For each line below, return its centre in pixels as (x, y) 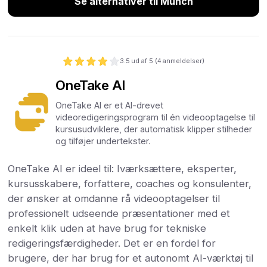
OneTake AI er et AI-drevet (110, 105)
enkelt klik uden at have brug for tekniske (107, 229)
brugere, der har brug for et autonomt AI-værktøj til (131, 258)
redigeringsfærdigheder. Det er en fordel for (112, 243)
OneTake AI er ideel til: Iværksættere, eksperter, (122, 169)
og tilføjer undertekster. (103, 141)
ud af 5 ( (144, 61)
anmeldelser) (183, 61)
